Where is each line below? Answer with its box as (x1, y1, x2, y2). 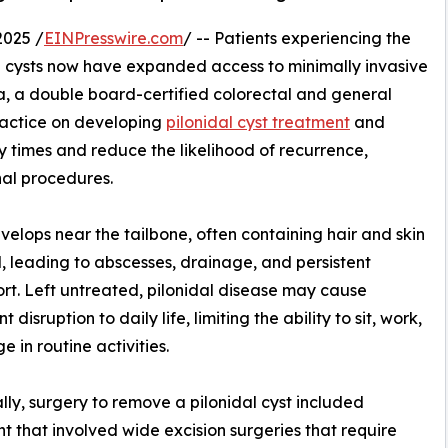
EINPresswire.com (44, 28, 183, 49)
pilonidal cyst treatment (166, 112, 350, 133)
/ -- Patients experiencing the (183, 28, 411, 49)
